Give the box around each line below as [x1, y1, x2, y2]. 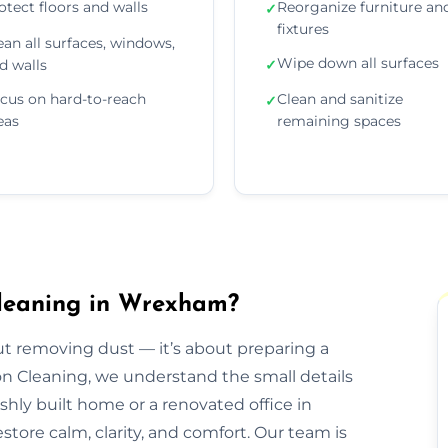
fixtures [277, 19, 329, 38]
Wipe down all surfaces [277, 53, 439, 72]
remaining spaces [277, 111, 401, 130]
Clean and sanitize [277, 89, 403, 108]
